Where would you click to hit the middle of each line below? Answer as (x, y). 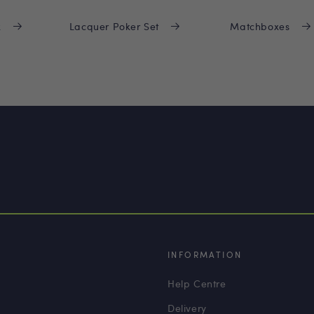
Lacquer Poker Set (114, 27)
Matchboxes (260, 27)
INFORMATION (205, 254)
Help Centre (197, 284)
